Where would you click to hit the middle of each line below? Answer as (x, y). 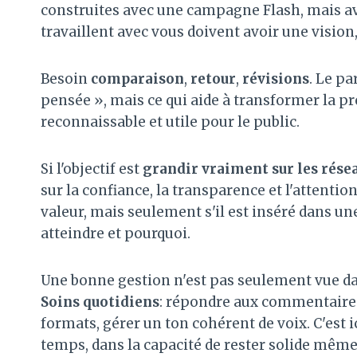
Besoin (66, 78)
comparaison (137, 78)
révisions (276, 78)
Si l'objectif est (92, 169)
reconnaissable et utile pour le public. (170, 122)
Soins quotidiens (100, 302)
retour (213, 78)
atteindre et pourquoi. (116, 233)
